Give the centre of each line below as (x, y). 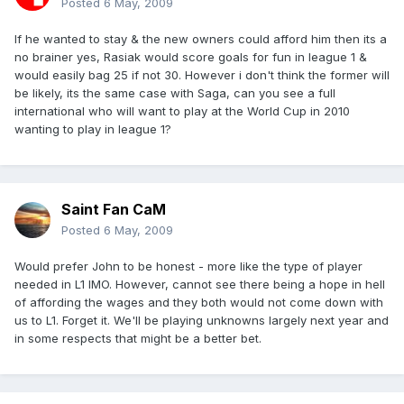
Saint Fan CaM (114, 210)
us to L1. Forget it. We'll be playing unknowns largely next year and (202, 321)
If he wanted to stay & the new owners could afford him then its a (201, 39)
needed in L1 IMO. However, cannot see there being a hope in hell (200, 285)
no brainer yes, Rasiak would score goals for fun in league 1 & (191, 57)
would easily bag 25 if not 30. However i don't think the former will (202, 75)
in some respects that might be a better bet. (138, 339)
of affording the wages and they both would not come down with (199, 303)
